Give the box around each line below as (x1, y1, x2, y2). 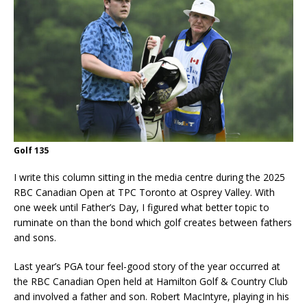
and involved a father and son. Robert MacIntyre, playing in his (14, 289, 289, 303)
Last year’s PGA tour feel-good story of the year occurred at (14, 259, 280, 273)
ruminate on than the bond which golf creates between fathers (14, 215, 292, 229)
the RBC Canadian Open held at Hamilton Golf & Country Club (14, 274, 288, 288)
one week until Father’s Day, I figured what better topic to (14, 200, 269, 214)
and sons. (14, 230, 56, 244)
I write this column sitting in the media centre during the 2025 (14, 170, 285, 184)
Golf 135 (14, 144, 49, 156)
